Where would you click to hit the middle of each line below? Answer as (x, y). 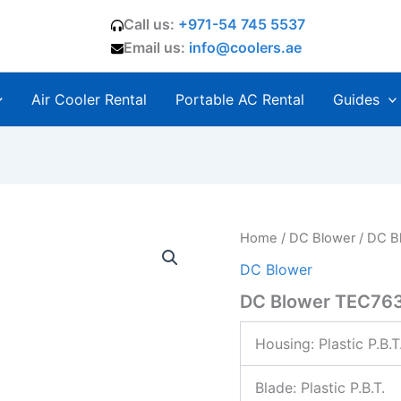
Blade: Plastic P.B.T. (320, 387)
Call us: (151, 24)
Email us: (157, 47)
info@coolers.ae (246, 47)
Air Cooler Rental (89, 99)
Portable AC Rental (239, 99)
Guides (356, 99)
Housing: (285, 343)
